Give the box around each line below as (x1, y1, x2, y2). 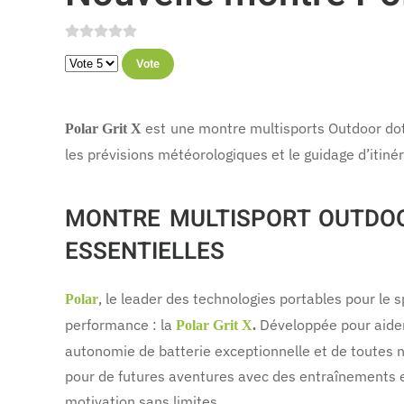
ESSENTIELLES (65, 234, 225, 269)
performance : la (65, 316, 176, 334)
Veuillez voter (64, 51, 152, 69)
